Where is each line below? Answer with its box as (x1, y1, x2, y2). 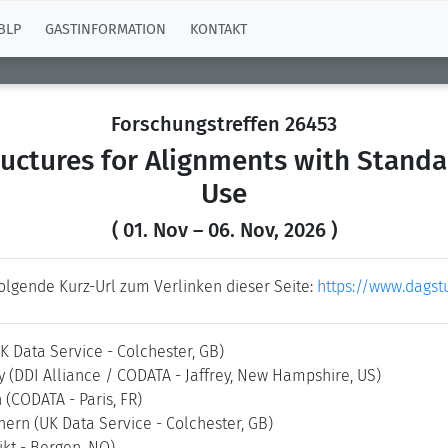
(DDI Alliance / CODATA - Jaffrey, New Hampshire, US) (9, 366, 381, 385)
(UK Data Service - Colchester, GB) (34, 414, 273, 433)
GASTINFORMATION (45, 20, 166, 38)
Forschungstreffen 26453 (111, 112, 337, 136)
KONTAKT (190, 20, 247, 38)
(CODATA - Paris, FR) (6, 390, 142, 409)
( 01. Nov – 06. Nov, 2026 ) (111, 218, 337, 242)
